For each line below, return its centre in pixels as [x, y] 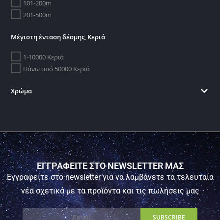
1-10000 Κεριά [44, 57]
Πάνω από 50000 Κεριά [57, 69]
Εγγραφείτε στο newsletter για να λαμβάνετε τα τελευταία [110, 177]
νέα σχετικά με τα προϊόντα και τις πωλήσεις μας [110, 191]
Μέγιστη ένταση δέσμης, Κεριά [58, 37]
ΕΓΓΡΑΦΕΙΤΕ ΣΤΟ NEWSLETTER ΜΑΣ [110, 165]
